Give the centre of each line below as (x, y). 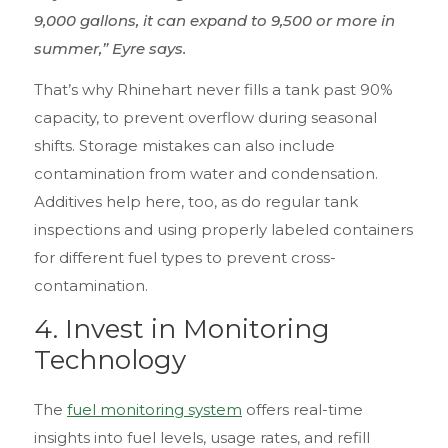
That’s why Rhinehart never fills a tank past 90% (213, 90)
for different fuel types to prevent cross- (185, 258)
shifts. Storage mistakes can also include (184, 146)
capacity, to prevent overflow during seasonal (205, 118)
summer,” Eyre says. (112, 48)
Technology (110, 359)
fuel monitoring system (154, 409)
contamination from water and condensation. (206, 174)
